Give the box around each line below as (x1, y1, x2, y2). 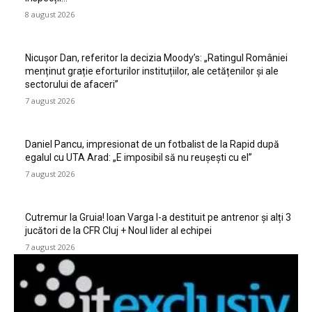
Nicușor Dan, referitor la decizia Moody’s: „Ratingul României (25, 52, 288, 64)
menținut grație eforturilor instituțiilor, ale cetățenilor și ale (25, 65, 279, 77)
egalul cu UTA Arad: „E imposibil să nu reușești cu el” (25, 152, 252, 164)
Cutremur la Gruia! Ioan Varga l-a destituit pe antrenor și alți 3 (25, 212, 291, 224)
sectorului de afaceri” (25, 79, 118, 91)
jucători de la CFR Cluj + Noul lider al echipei (25, 225, 212, 237)
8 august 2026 (25, 9, 75, 20)
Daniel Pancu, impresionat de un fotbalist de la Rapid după (25, 139, 279, 150)
